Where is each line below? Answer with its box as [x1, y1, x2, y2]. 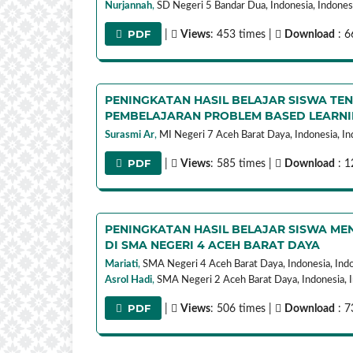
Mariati [105, 258, 138, 269]
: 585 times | [210, 158, 276, 169]
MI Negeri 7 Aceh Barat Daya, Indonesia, [159, 129, 340, 140]
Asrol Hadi [105, 274, 152, 285]
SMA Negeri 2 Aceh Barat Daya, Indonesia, [157, 274, 347, 285]
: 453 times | [210, 28, 276, 40]
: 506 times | [210, 303, 276, 314]
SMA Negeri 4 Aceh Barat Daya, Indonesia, [143, 258, 333, 269]
